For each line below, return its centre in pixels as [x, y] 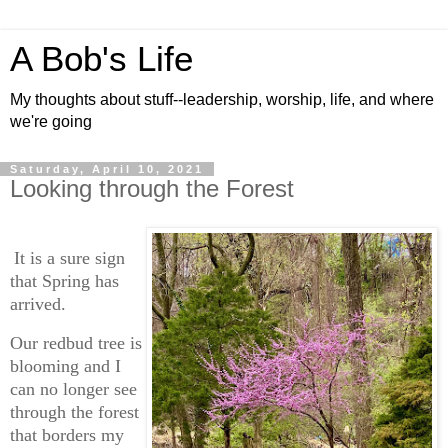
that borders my [67, 434]
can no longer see [73, 388]
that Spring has [64, 280]
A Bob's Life [101, 59]
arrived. [38, 303]
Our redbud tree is [76, 342]
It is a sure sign [69, 257]
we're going [51, 121]
